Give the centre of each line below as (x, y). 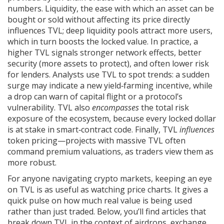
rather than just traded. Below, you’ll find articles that (107, 211)
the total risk (164, 107)
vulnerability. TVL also (50, 107)
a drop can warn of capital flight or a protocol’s (95, 96)
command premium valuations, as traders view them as (110, 151)
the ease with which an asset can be (147, 8)
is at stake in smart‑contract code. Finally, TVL (93, 129)
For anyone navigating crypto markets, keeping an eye (110, 178)
